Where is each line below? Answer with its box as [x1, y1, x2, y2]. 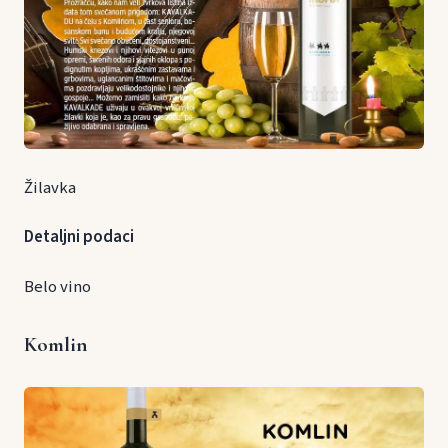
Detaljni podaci [24, 225, 134, 250]
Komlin [24, 331, 87, 357]
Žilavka [24, 176, 76, 201]
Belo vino [24, 274, 91, 299]
